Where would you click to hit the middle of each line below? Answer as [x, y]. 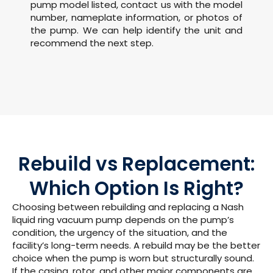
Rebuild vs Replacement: [136, 164]
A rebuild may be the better [197, 245]
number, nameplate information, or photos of [136, 18]
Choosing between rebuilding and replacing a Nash [128, 207]
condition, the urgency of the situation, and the [120, 232]
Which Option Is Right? [136, 188]
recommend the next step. [92, 43]
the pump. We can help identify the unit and [136, 30]
